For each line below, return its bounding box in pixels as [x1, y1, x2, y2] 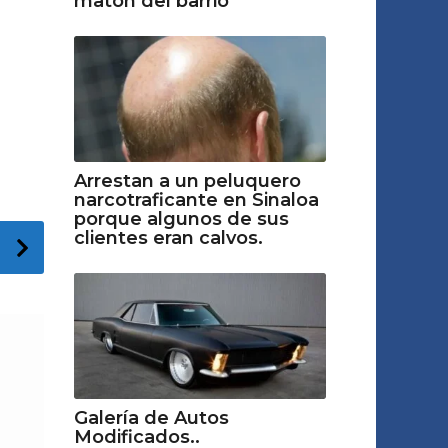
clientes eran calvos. [73, 226, 263, 249]
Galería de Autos [73, 407, 229, 429]
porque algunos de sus [73, 207, 289, 230]
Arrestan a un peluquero [73, 169, 301, 192]
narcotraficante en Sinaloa [73, 188, 319, 211]
